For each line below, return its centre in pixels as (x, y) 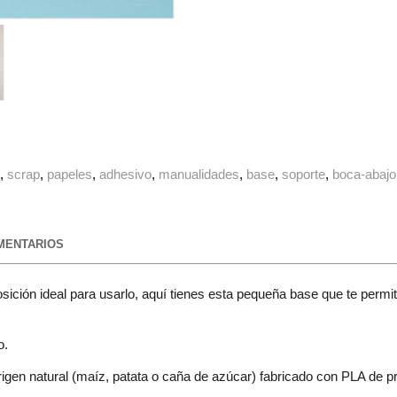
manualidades (199, 175)
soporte (304, 175)
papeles (70, 175)
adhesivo (126, 175)
